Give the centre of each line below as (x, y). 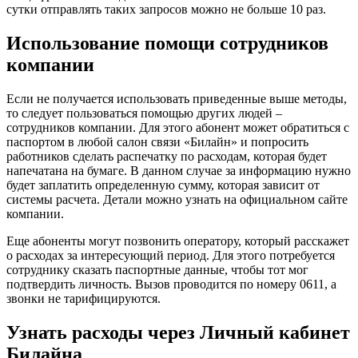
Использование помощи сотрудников (167, 44)
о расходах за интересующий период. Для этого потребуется (171, 256)
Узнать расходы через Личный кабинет (178, 333)
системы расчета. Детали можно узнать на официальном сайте (177, 200)
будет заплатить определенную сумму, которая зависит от (163, 185)
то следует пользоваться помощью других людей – (144, 113)
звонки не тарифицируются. (84, 299)
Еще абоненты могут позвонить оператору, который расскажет (178, 241)
